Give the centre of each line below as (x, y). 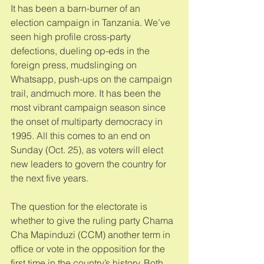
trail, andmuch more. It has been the (87, 93)
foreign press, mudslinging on (75, 65)
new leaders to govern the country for (90, 164)
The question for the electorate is (80, 206)
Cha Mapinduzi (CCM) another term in (92, 234)
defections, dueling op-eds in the (81, 50)
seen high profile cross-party (72, 36)
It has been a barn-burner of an (77, 8)
